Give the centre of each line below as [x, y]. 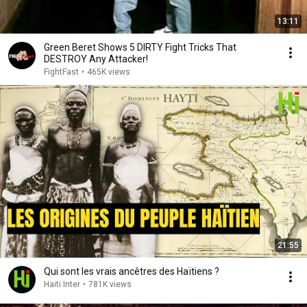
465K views [109, 72]
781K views [110, 284]
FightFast [61, 72]
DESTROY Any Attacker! [96, 59]
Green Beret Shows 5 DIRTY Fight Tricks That [140, 47]
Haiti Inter [62, 284]
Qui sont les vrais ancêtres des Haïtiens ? [132, 271]
